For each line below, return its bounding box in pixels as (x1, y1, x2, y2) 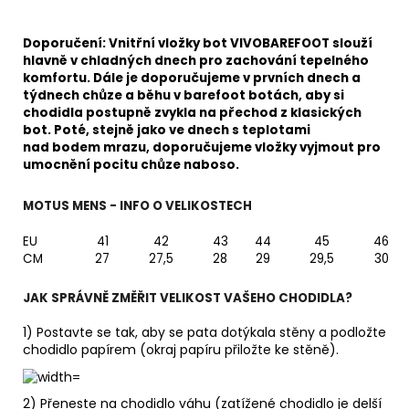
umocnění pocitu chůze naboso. (23, 155, 239, 173)
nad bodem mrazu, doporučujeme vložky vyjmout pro (23, 138, 381, 156)
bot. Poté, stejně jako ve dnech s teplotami (23, 121, 310, 139)
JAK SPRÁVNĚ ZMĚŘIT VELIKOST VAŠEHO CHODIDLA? (23, 289, 352, 308)
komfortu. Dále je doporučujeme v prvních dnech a (23, 68, 361, 87)
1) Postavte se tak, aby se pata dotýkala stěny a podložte (23, 323, 386, 342)
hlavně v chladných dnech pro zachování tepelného (23, 51, 369, 69)
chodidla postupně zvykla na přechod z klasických (23, 103, 362, 121)
